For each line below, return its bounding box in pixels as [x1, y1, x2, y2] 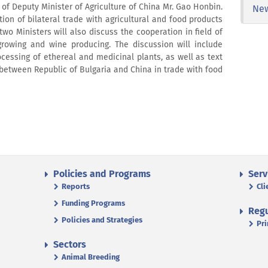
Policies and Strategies [62, 215, 142, 224]
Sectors [53, 238, 86, 250]
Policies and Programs [53, 167, 151, 179]
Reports [62, 181, 90, 191]
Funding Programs [62, 198, 125, 208]
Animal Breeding [62, 252, 120, 261]
